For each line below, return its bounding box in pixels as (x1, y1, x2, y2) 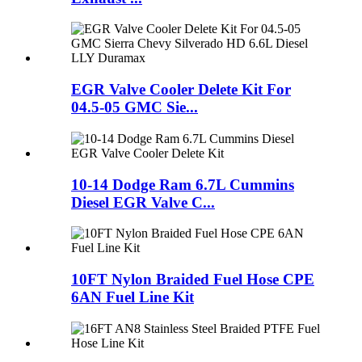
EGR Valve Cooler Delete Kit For (71, 81, 291, 99)
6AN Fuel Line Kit (71, 288, 194, 306)
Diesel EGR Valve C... (71, 193, 215, 211)
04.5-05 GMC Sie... (71, 99, 198, 116)
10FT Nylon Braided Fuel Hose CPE (71, 271, 314, 288)
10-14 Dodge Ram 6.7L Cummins (71, 175, 294, 193)
